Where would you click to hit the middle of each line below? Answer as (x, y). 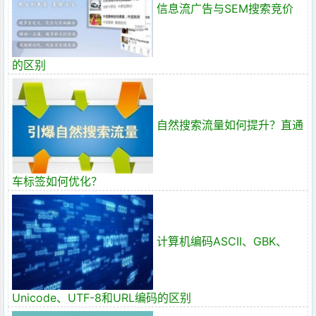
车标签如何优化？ (57, 181)
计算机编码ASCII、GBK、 (222, 241)
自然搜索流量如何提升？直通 (230, 124)
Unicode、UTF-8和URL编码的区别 (102, 298)
